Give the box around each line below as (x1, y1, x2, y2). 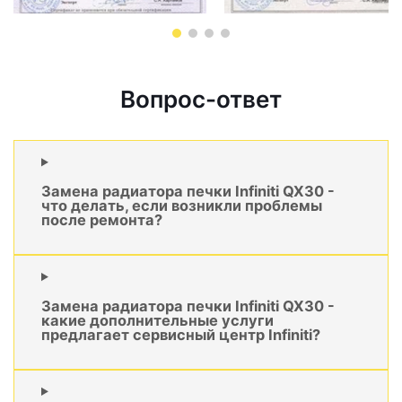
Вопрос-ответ (120, 85, 282, 114)
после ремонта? (41, 210, 162, 229)
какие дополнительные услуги (41, 310, 274, 329)
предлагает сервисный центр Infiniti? (41, 325, 320, 344)
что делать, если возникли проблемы (41, 196, 322, 214)
